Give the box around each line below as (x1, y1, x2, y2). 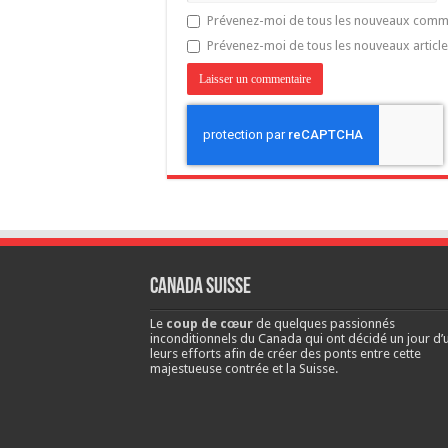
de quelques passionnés (252, 316, 395, 331)
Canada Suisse (149, 276, 251, 299)
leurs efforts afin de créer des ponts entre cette (149, 346, 421, 361)
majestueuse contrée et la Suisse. (149, 361, 338, 376)
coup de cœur (165, 316, 253, 331)
